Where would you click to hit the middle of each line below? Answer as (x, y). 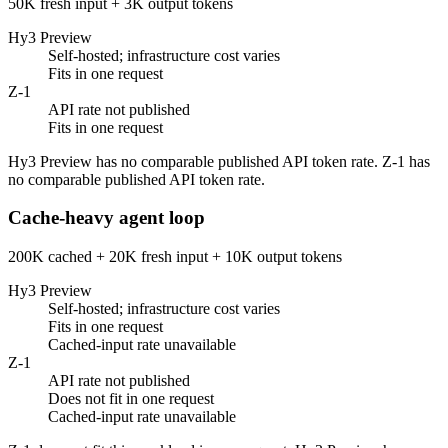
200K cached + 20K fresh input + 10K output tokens (175, 256)
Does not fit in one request (131, 398)
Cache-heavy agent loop (106, 218)
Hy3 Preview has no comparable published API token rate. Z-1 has (219, 161)
